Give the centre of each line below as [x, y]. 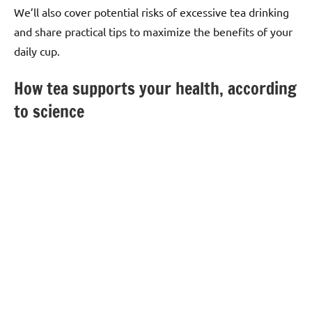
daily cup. [37, 50]
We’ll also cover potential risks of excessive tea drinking [151, 11]
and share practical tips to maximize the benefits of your [153, 31]
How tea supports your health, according [155, 88]
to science [49, 111]
